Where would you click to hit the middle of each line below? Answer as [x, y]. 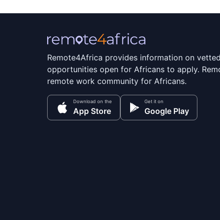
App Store [92, 111]
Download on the [93, 102]
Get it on [154, 102]
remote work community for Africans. [117, 81]
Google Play [167, 111]
